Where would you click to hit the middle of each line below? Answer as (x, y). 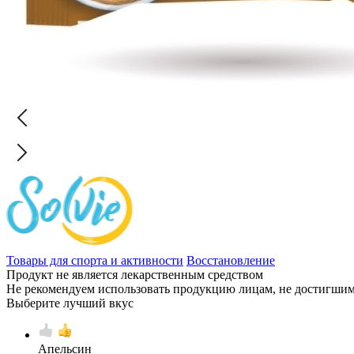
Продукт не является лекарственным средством (135, 274)
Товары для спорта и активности (95, 260)
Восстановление (231, 260)
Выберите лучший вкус (70, 303)
